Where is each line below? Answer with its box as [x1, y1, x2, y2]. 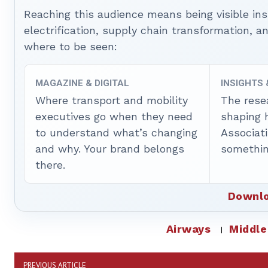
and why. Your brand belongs [35, 142, 184, 155]
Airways [166, 223, 211, 235]
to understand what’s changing [35, 126, 197, 139]
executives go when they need [35, 110, 193, 123]
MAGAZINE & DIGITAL [35, 78, 129, 89]
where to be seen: [24, 40, 117, 53]
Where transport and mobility [35, 94, 188, 106]
